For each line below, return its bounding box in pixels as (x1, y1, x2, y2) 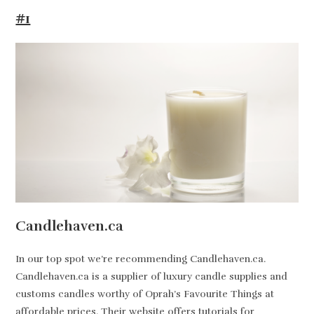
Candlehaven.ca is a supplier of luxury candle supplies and (15, 270, 288, 282)
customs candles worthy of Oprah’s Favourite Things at (15, 287, 275, 300)
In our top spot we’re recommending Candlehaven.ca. (15, 252, 269, 265)
